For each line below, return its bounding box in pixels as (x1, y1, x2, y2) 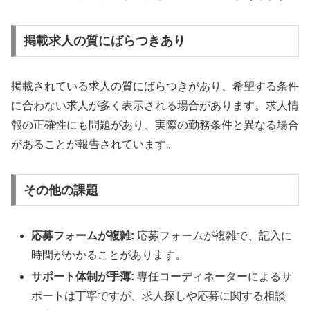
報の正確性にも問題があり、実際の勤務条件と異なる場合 (11, 118, 299, 131)
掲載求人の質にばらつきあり (23, 34, 185, 48)
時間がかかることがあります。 (31, 248, 187, 261)
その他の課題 (23, 183, 98, 197)
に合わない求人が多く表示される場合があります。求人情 (11, 99, 299, 111)
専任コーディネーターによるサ (134, 270, 293, 282)
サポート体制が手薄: (31, 270, 135, 282)
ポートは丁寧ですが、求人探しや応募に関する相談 (31, 289, 286, 302)
